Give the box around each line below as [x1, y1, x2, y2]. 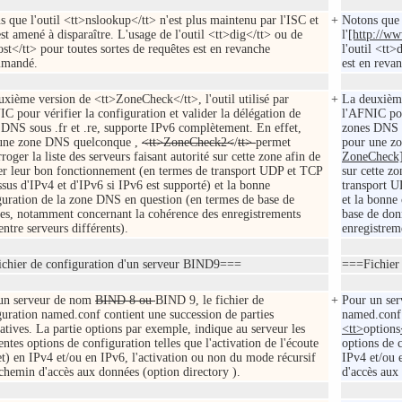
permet [256, 135, 291, 150]
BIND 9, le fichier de [155, 293, 264, 308]
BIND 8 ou [95, 293, 155, 308]
